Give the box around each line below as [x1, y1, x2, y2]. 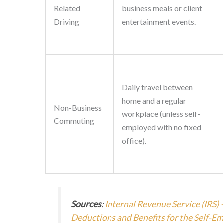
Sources [71, 198, 102, 209]
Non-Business [53, 103, 102, 112]
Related [53, 3, 80, 13]
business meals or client [121, 3, 202, 13]
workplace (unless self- [121, 109, 200, 119]
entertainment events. [121, 17, 196, 27]
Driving [53, 17, 79, 27]
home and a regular [121, 96, 186, 106]
